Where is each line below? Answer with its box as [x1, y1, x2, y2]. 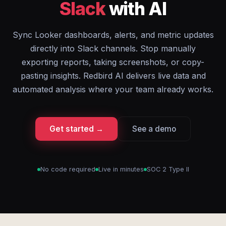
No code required [40, 165, 95, 173]
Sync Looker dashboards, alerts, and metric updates [12, 30, 214, 40]
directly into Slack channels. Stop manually [30, 43, 196, 53]
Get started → [49, 124, 103, 134]
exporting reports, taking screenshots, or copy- [22, 57, 204, 67]
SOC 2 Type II [146, 165, 189, 173]
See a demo [132, 124, 176, 134]
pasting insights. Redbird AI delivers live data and [20, 71, 206, 81]
